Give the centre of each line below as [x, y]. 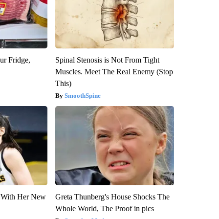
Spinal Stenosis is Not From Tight [107, 60]
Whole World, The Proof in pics [104, 208]
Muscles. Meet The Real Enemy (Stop [114, 71]
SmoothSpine [82, 95]
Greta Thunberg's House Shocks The [112, 197]
